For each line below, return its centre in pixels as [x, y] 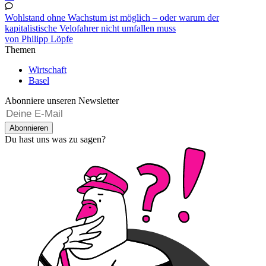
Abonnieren [29, 128]
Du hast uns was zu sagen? [55, 139]
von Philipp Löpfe [39, 39]
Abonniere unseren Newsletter [62, 100]
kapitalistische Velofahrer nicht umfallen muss [90, 28]
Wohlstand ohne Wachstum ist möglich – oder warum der [112, 17]
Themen [20, 49]
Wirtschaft [47, 69]
